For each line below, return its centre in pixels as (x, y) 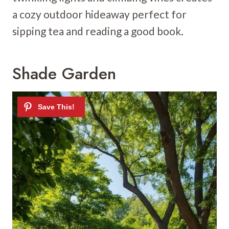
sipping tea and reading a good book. (98, 31)
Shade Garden (64, 73)
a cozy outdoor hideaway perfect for (99, 14)
